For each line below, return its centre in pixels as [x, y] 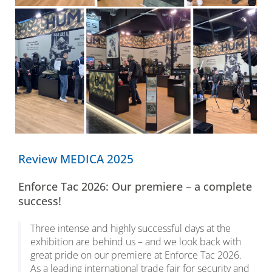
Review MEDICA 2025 [76, 159]
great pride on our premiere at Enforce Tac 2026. [136, 255]
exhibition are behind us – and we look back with [136, 242]
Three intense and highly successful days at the [131, 229]
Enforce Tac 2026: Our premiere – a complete [135, 187]
